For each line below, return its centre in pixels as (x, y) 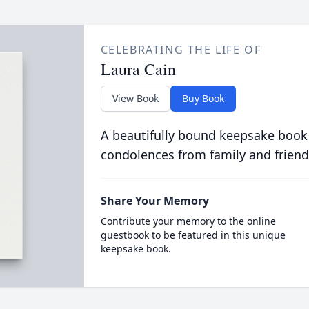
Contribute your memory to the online (188, 221)
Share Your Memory (154, 201)
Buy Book (203, 98)
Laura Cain (138, 69)
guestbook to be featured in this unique (193, 235)
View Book (135, 98)
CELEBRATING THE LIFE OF (181, 50)
